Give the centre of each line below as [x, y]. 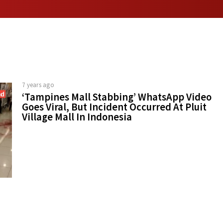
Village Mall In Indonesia [77, 117]
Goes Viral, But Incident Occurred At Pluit [114, 107]
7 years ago [38, 84]
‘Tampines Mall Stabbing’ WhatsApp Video [117, 97]
